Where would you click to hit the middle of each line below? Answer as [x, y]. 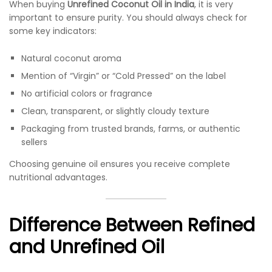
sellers [34, 142]
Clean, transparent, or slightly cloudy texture [115, 111]
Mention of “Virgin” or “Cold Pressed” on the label [124, 76]
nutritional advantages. [58, 178]
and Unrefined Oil [87, 247]
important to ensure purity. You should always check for [128, 17]
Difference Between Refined [132, 226]
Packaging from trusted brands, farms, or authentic [131, 129]
